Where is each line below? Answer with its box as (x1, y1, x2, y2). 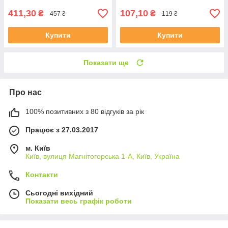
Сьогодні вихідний (25, 189, 93, 197)
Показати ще (83, 59, 129, 67)
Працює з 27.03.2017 (25, 126, 98, 134)
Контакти (25, 170, 58, 179)
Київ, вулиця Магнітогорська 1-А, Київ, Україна (25, 152, 180, 161)
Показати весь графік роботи (25, 197, 132, 206)
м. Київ (25, 144, 50, 153)
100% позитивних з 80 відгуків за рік (25, 107, 144, 116)
